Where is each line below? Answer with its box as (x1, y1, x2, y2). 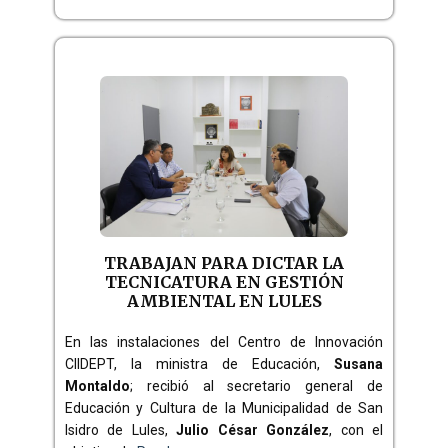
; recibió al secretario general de (130, 377, 383, 394)
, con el (329, 421, 384, 438)
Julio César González (176, 421, 330, 438)
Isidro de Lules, (65, 421, 177, 438)
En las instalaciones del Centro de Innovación (65, 333, 383, 350)
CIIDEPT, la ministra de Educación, (65, 355, 334, 372)
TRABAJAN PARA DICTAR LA (104, 252, 344, 273)
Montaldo (65, 377, 130, 394)
